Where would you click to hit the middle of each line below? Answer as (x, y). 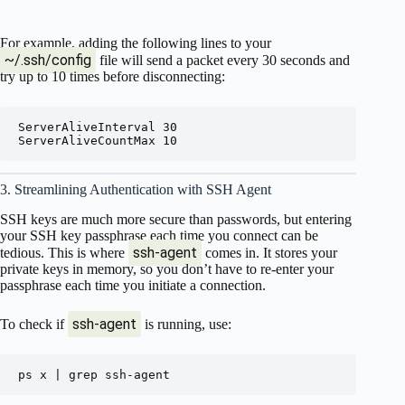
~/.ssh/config (48, 60)
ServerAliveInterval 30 (98, 127)
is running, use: (186, 324)
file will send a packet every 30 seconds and (223, 60)
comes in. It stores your (269, 252)
